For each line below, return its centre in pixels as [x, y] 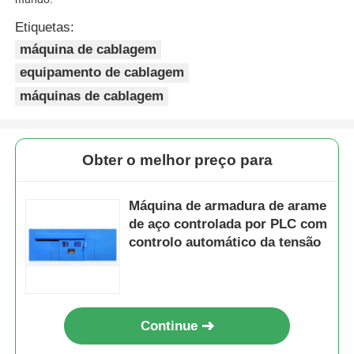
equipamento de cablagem [102, 73]
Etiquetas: [45, 27]
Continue [169, 326]
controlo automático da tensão [225, 242]
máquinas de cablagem [92, 96]
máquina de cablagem [88, 49]
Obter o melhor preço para [177, 160]
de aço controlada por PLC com [228, 224]
